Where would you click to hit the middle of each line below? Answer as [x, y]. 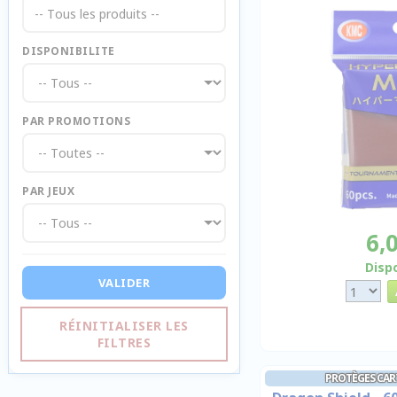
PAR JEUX [48, 191]
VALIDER [124, 283]
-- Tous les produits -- [97, 14]
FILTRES [124, 343]
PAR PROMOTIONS [76, 121]
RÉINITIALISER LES [124, 326]
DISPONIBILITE [69, 51]
